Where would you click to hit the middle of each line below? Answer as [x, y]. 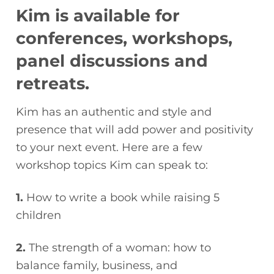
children [39, 215]
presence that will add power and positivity [135, 130]
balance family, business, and [97, 265]
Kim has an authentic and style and [114, 112]
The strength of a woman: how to [120, 247]
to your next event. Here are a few [109, 147]
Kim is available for [98, 15]
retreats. [53, 83]
